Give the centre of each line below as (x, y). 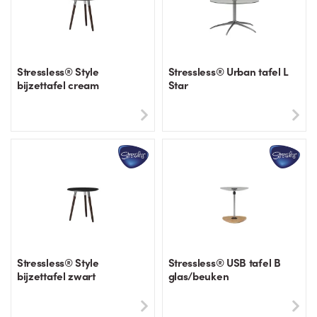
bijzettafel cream (58, 85)
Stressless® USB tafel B (224, 262)
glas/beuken (198, 275)
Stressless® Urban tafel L (228, 71)
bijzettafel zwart (56, 275)
